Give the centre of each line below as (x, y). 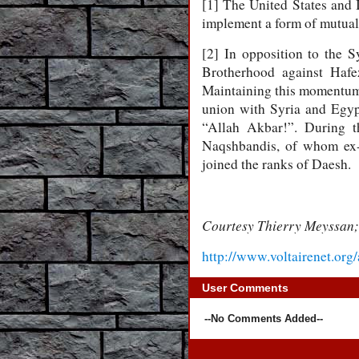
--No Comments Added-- (264, 319)
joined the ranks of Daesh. (276, 164)
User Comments (245, 288)
